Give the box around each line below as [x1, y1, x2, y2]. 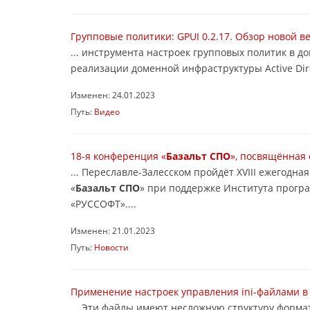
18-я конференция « [71, 149, 166, 163]
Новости [94, 241, 129, 253]
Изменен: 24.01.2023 [71, 89, 155, 100]
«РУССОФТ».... [71, 197, 136, 210]
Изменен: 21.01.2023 [71, 225, 155, 236]
